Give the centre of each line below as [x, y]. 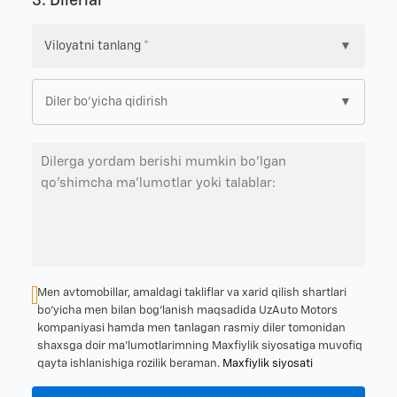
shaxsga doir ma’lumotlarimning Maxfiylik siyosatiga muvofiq [200, 346]
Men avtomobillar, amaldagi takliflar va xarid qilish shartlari [192, 292]
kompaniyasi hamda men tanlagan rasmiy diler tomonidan [192, 328]
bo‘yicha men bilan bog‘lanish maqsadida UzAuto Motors [188, 310]
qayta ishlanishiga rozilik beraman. [130, 363]
